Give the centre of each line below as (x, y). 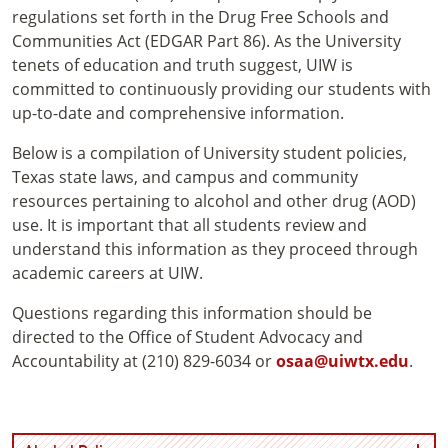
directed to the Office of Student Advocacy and (187, 337)
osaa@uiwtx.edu (342, 361)
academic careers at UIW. (107, 273)
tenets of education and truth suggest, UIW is (182, 65)
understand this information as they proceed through (215, 249)
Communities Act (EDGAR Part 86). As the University (206, 41)
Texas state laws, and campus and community (185, 177)
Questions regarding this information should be (192, 313)
